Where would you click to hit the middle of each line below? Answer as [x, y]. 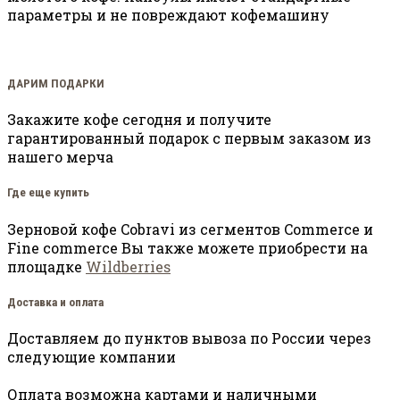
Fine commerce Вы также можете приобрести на [187, 247]
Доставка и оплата [55, 302]
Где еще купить [48, 193]
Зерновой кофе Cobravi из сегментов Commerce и [190, 229]
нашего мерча [60, 157]
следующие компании [92, 356]
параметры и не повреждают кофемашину [168, 14]
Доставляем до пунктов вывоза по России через [189, 337]
